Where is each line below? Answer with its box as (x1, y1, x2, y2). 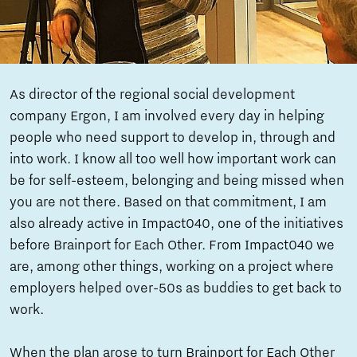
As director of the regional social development (10, 86, 295, 103)
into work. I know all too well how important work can (10, 151, 336, 167)
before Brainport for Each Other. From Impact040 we (10, 237, 335, 253)
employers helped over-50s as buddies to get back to (10, 280, 342, 296)
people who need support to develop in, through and (10, 129, 335, 146)
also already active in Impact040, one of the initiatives (10, 215, 343, 232)
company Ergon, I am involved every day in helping (10, 108, 324, 124)
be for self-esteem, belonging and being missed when (10, 172, 344, 189)
